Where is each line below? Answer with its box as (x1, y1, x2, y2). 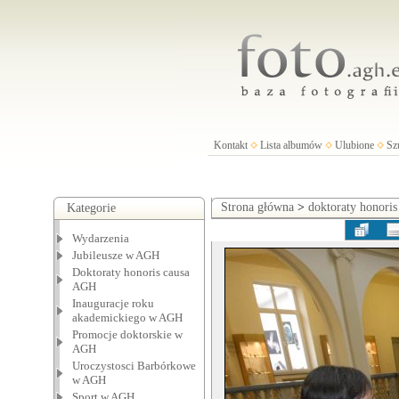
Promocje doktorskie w (71, 328, 183, 341)
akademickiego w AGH (71, 311, 183, 324)
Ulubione (334, 139, 374, 151)
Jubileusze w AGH (71, 248, 159, 262)
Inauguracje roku (71, 297, 154, 310)
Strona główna (220, 200, 294, 214)
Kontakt (213, 139, 248, 151)
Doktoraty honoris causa (71, 265, 190, 279)
